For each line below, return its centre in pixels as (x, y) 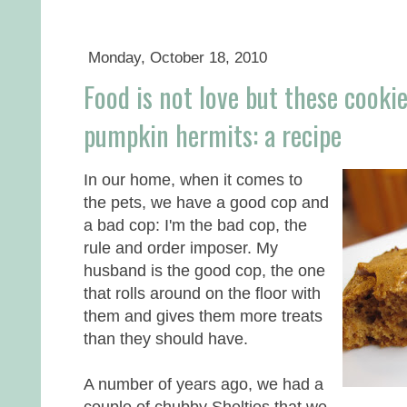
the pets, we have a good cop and (206, 202)
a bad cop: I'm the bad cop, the (195, 224)
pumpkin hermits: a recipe (213, 134)
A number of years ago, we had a (203, 383)
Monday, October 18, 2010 (177, 57)
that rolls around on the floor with (202, 293)
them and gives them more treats (203, 315)
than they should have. (166, 338)
